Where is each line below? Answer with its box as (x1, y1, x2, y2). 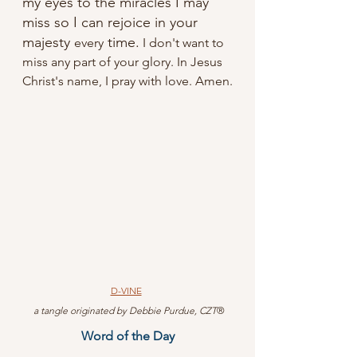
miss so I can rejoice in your (22, 13, 202, 31)
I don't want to (139, 34, 227, 50)
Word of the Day (80, 328, 175, 344)
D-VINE (110, 284, 142, 297)
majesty (22, 33, 74, 51)
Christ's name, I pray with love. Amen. (22, 73, 233, 88)
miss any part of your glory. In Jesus (22, 53, 226, 69)
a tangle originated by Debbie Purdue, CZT (33, 304, 217, 317)
